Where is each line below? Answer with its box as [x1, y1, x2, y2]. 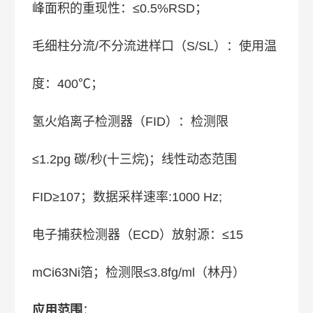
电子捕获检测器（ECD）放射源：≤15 [32, 228, 244, 242]
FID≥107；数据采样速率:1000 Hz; [32, 190, 223, 204]
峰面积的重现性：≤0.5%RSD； [32, 1, 208, 15]
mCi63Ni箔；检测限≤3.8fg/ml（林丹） [32, 265, 246, 279]
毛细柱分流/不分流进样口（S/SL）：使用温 [32, 39, 277, 53]
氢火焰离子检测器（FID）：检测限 [32, 115, 229, 129]
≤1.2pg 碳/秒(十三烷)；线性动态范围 [32, 152, 238, 166]
